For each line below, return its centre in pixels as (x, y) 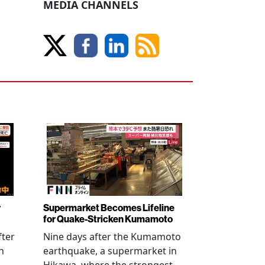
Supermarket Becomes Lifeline (109, 208)
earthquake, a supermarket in (110, 251)
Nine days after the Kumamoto (112, 237)
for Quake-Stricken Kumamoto (108, 219)
